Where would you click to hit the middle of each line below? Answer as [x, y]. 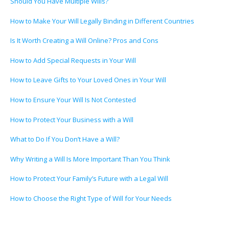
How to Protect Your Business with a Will [72, 119]
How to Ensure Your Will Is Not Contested [73, 100]
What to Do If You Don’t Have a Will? [65, 139]
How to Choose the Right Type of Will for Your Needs [91, 198]
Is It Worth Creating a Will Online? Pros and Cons [84, 41]
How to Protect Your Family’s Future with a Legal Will [89, 179]
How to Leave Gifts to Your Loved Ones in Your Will [88, 80]
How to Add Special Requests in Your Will [73, 60]
